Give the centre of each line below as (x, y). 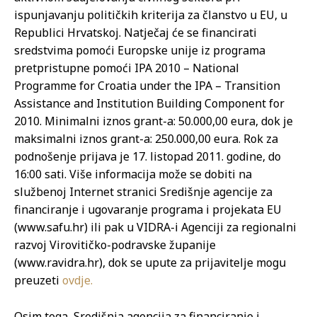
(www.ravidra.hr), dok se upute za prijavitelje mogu (150, 263)
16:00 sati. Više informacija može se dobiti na (133, 174)
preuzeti (38, 280)
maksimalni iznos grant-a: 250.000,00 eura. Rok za (146, 139)
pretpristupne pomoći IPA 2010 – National (127, 68)
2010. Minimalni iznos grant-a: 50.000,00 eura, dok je (154, 121)
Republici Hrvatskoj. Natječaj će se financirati (136, 33)
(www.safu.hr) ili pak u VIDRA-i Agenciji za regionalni (155, 227)
